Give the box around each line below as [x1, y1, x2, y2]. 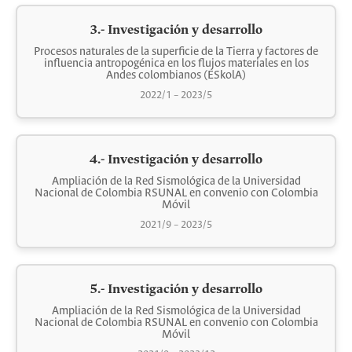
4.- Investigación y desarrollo [90, 152, 262, 167]
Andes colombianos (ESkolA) [106, 69, 246, 82]
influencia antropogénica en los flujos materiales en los [43, 57, 309, 70]
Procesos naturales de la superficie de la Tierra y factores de [34, 46, 318, 58]
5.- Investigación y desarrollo [90, 282, 262, 297]
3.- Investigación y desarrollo [90, 23, 262, 38]
